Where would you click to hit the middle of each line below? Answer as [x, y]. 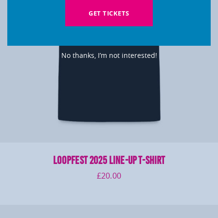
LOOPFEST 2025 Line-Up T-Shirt [109, 160]
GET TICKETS [109, 13]
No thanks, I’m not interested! [109, 55]
